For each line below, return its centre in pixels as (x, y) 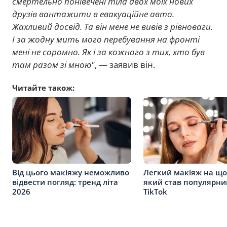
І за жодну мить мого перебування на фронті (106, 39)
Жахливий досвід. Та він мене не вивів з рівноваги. (112, 27)
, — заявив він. (125, 65)
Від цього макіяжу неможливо (71, 172)
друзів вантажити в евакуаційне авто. (93, 14)
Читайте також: (43, 88)
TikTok (155, 191)
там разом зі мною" (53, 65)
